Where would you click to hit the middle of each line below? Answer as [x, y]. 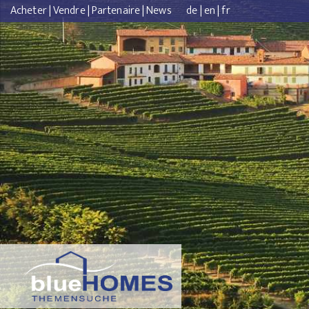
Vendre [69, 11]
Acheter [29, 11]
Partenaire [116, 11]
